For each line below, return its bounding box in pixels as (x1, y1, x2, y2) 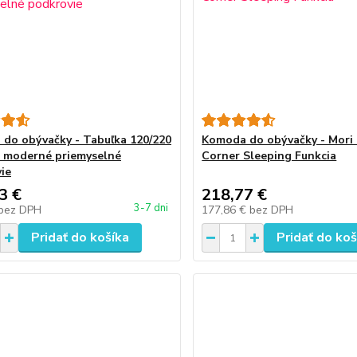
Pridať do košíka (30, 229, 129, 246)
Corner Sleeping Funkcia (202, 148, 337, 163)
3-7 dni (134, 201, 169, 215)
